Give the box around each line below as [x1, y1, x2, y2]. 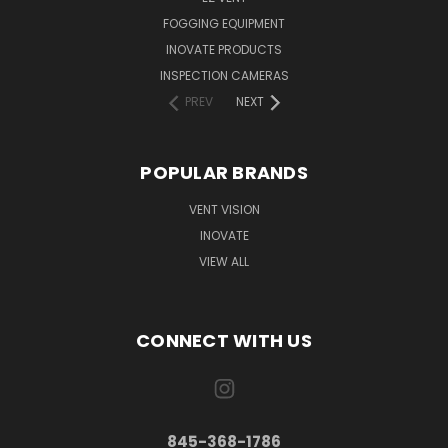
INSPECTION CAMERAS [159, 67, 289, 85]
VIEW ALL [199, 253, 249, 271]
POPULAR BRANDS [140, 160, 308, 186]
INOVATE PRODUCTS [166, 41, 282, 59]
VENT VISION [188, 201, 260, 219]
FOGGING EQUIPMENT [163, 15, 285, 33]
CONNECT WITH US [136, 328, 312, 354]
